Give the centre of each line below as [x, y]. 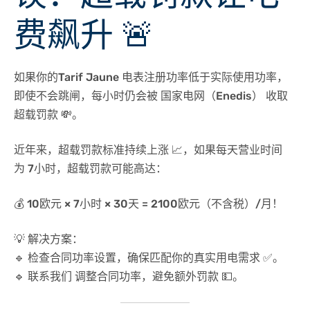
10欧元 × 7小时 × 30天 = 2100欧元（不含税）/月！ [155, 204]
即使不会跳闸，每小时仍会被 [87, 96]
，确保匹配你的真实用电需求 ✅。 [200, 258]
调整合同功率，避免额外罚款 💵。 [158, 276]
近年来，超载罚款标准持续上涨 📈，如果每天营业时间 [148, 150]
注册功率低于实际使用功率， [216, 77]
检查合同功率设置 [72, 258]
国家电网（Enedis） [212, 96]
